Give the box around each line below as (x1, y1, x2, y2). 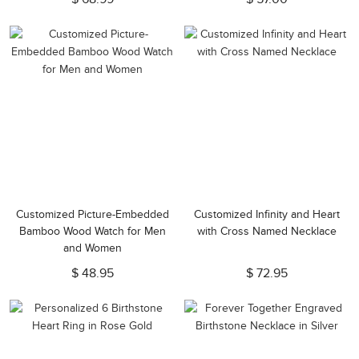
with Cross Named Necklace (197, 224, 337, 238)
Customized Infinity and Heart (194, 208, 340, 221)
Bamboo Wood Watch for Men (18, 224, 166, 238)
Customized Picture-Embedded (15, 208, 169, 221)
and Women (63, 241, 122, 255)
